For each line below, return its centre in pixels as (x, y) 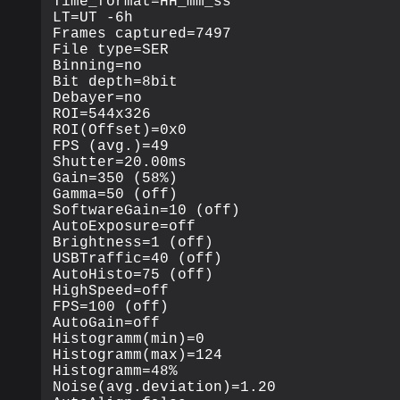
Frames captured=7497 (142, 33)
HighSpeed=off (111, 291)
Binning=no (98, 66)
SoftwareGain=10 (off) (147, 210)
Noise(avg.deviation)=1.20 (165, 387)
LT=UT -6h (93, 17)
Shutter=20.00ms (120, 162)
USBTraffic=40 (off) (138, 258)
